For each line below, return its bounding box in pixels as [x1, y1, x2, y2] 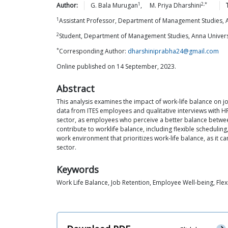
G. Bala [91, 1, 111, 10]
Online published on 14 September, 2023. [56, 62, 176, 71]
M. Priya [150, 1, 172, 10]
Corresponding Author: [59, 47, 128, 55]
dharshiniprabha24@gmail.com [128, 47, 219, 55]
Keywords [56, 163, 99, 176]
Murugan [112, 1, 138, 10]
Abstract [56, 82, 95, 95]
